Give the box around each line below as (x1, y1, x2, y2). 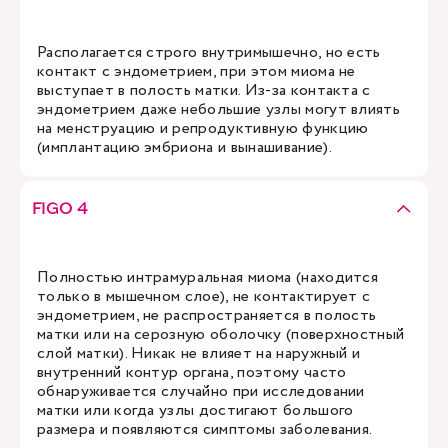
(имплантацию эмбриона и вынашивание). (37, 136, 336, 159)
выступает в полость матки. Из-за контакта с (37, 79, 371, 102)
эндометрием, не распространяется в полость (37, 304, 377, 327)
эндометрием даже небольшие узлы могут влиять (37, 98, 401, 121)
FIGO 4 (32, 198, 87, 218)
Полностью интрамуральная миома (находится (37, 266, 379, 289)
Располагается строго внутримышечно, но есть (37, 41, 381, 64)
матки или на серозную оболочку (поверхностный (37, 323, 405, 346)
